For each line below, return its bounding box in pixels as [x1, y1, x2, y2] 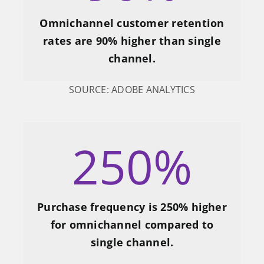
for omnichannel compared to [50, 217, 214, 232]
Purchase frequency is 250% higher [37, 200, 227, 214]
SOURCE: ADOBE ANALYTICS [69, 83, 195, 97]
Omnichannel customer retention [39, 16, 225, 31]
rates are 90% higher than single [43, 34, 221, 48]
